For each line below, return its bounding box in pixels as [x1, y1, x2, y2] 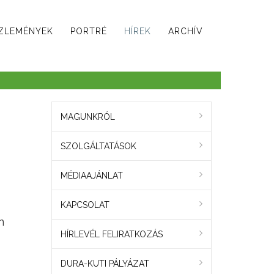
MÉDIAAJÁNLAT [60, 171, 123, 181]
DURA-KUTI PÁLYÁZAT [60, 259, 149, 269]
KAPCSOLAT [60, 200, 109, 210]
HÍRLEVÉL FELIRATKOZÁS [60, 229, 163, 240]
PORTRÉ [70, 26, 107, 36]
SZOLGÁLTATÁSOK [60, 141, 136, 152]
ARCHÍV [168, 26, 203, 36]
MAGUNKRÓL [60, 112, 115, 122]
